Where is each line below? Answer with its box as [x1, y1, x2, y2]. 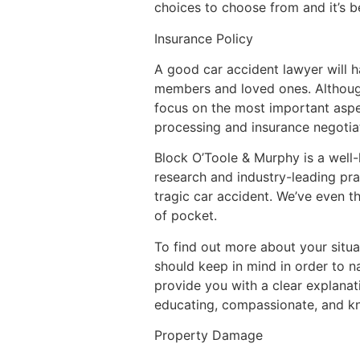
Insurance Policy [154, 30, 253, 47]
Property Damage [154, 327, 263, 344]
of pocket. [154, 207, 217, 224]
